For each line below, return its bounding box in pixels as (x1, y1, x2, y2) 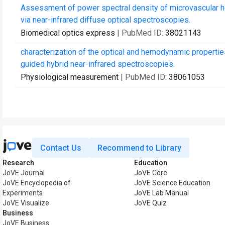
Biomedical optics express (21, 28, 115, 38)
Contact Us (40, 143, 81, 153)
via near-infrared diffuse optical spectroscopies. (21, 15, 190, 25)
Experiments (3, 189, 43, 197)
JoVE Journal (3, 169, 45, 177)
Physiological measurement (21, 72, 119, 82)
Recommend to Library (97, 143, 181, 153)
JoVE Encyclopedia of (3, 179, 71, 187)
